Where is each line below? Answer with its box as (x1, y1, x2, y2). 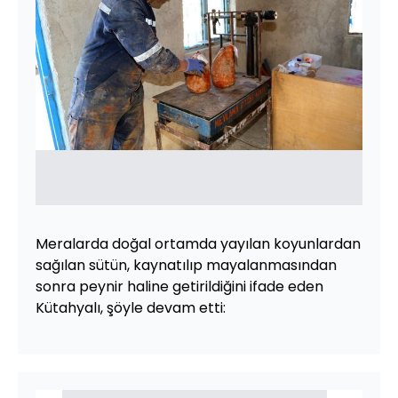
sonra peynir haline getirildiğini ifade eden (36, 276, 323, 297)
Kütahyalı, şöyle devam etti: (36, 298, 226, 318)
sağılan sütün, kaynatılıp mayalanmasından (36, 255, 337, 275)
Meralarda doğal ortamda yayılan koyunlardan (36, 234, 361, 254)
